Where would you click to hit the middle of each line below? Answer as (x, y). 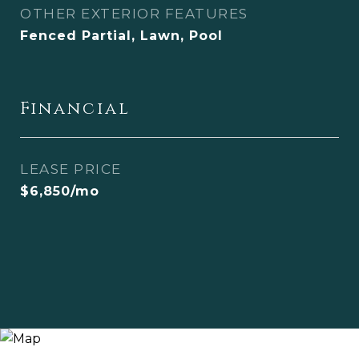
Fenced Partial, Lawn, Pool (121, 36)
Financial (75, 109)
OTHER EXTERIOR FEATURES (134, 14)
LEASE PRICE (71, 169)
